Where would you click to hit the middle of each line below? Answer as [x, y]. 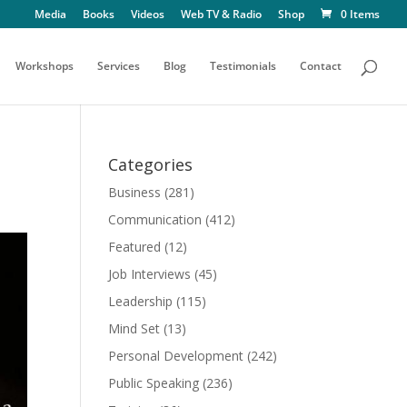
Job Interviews [150, 274]
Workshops [45, 66]
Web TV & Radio [221, 14]
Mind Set [134, 328]
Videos [148, 14]
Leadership [141, 301]
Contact [321, 66]
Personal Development [176, 356]
